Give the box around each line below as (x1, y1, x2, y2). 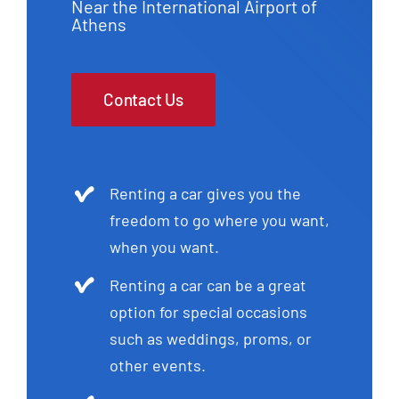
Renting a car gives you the (110, 183, 302, 204)
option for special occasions (110, 301, 308, 322)
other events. (110, 354, 207, 375)
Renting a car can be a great (110, 274, 307, 295)
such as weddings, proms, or (110, 328, 313, 348)
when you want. (110, 237, 220, 257)
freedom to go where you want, (110, 210, 330, 231)
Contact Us (102, 89, 184, 110)
